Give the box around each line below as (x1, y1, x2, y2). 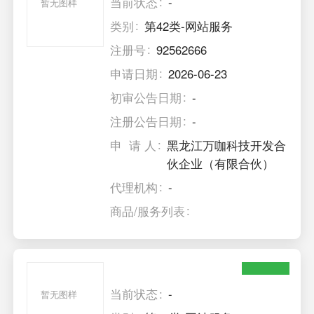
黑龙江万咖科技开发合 (167, 136, 287, 153)
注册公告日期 (110, 112, 182, 130)
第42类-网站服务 (144, 17, 233, 34)
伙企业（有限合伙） (167, 154, 275, 172)
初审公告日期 (110, 88, 182, 106)
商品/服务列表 (110, 202, 186, 219)
